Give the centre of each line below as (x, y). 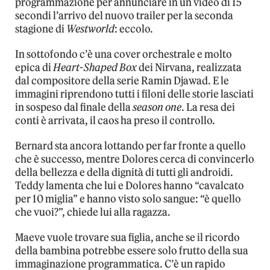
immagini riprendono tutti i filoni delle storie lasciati (134, 94)
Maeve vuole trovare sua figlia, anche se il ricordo (127, 237)
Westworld (90, 29)
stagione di (41, 29)
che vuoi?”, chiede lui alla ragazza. (93, 212)
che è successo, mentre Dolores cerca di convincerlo (135, 159)
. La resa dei (208, 107)
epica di (34, 67)
